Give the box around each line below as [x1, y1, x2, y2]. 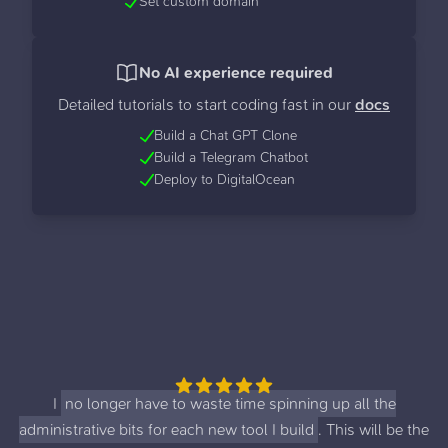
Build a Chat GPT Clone [154, 126, 297, 144]
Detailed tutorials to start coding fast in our [58, 94, 351, 114]
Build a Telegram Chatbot [154, 148, 308, 166]
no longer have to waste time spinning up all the [64, 393, 396, 413]
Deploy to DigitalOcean [154, 170, 295, 188]
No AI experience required [139, 62, 333, 82]
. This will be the [318, 419, 429, 439]
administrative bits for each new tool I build [19, 419, 314, 439]
